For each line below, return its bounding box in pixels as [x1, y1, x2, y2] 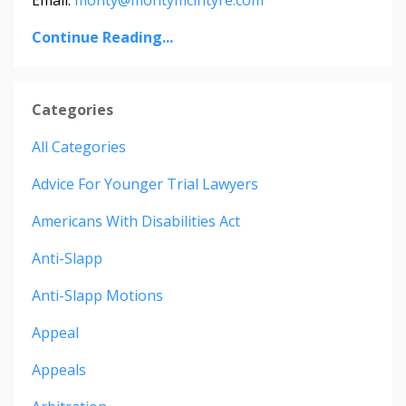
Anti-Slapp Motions [32, 285, 163, 305]
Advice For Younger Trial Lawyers [32, 173, 258, 194]
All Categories [32, 136, 126, 157]
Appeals [32, 359, 86, 380]
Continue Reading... [32, 26, 173, 47]
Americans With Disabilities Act [32, 210, 240, 231]
